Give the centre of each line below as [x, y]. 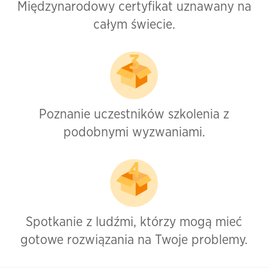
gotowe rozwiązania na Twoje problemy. [134, 240]
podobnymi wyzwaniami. [134, 132]
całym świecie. [134, 25]
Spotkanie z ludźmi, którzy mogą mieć [134, 222]
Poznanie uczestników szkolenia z [134, 114]
